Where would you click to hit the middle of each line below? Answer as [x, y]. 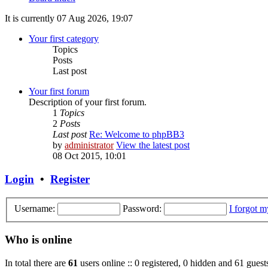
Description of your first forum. [88, 102]
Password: [142, 208]
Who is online [38, 240]
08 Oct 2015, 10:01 [89, 156]
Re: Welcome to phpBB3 [137, 135]
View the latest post [153, 145]
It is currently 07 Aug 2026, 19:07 [69, 19]
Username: [35, 208]
